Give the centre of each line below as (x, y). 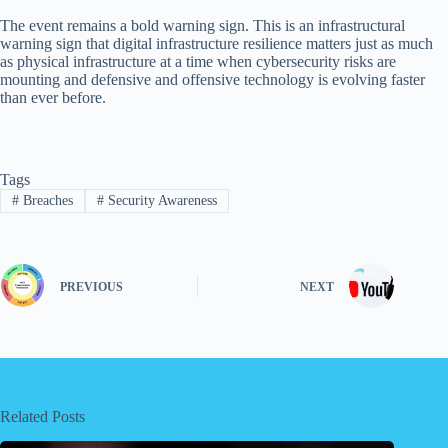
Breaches (45, 201)
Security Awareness (160, 201)
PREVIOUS (91, 286)
